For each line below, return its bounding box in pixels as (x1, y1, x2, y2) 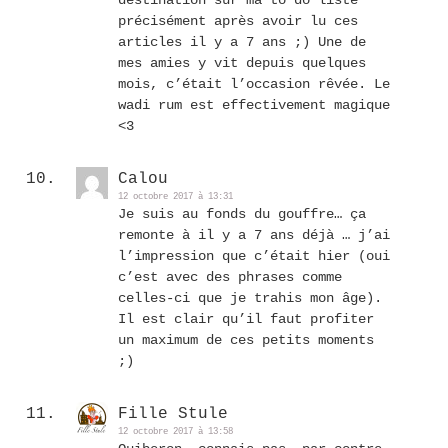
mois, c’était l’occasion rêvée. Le (118, 76, 390, 93)
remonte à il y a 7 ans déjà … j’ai (118, 227, 390, 244)
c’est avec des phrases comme (118, 269, 342, 286)
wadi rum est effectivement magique (118, 97, 390, 114)
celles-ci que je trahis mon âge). (118, 290, 382, 307)
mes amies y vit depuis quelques (118, 55, 366, 72)
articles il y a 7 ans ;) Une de (118, 34, 366, 51)
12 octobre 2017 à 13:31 (118, 192, 233, 203)
